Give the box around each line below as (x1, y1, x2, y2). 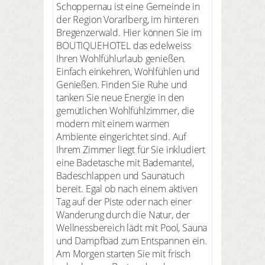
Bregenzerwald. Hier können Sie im (56, 25, 202, 39)
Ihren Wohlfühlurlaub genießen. (56, 51, 186, 65)
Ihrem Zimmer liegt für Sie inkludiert (56, 143, 206, 156)
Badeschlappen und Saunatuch (56, 169, 185, 182)
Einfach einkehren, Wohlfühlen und (56, 64, 200, 78)
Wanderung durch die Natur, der (56, 208, 190, 221)
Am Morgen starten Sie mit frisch (56, 247, 190, 260)
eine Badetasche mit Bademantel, (56, 156, 195, 169)
